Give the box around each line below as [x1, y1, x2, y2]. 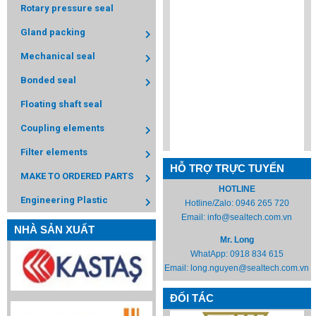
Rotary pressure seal [20, 3, 114, 13]
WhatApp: [190, 249, 230, 260]
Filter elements [20, 147, 87, 157]
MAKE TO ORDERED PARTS [20, 171, 133, 181]
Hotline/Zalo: [184, 198, 236, 209]
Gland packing [20, 27, 85, 37]
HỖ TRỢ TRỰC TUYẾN [169, 162, 284, 175]
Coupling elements [20, 123, 104, 133]
